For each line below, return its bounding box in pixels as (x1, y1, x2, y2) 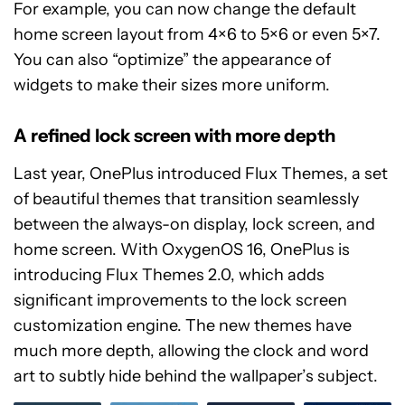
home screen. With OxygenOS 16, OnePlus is (14, 239, 350, 259)
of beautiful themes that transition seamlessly (14, 188, 359, 209)
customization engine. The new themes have (14, 315, 352, 335)
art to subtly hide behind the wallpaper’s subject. (14, 365, 378, 386)
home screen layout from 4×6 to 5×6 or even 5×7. (14, 24, 381, 44)
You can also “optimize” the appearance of (14, 49, 331, 70)
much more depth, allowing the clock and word (14, 340, 369, 361)
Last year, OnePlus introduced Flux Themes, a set (14, 163, 388, 184)
